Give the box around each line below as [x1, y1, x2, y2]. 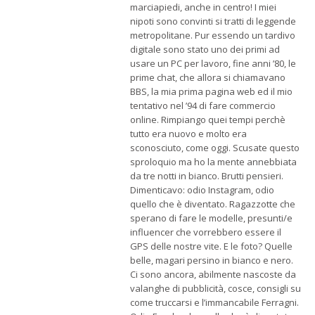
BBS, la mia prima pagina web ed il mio [130, 85, 292, 98]
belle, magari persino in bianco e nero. [130, 254, 293, 267]
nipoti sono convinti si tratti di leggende [130, 15, 296, 28]
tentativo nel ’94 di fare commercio [130, 99, 276, 112]
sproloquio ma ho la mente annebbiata [130, 155, 297, 169]
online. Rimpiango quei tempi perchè [130, 113, 285, 127]
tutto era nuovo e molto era [130, 127, 247, 141]
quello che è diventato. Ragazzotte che [130, 198, 295, 211]
